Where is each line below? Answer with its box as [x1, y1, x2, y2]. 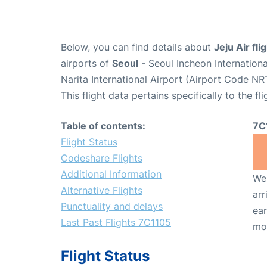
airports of [61, 57, 112, 69]
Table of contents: [61, 119, 145, 132]
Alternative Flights [61, 184, 142, 196]
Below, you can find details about [61, 41, 214, 53]
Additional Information [61, 167, 162, 180]
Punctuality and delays [61, 200, 163, 212]
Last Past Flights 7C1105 [61, 216, 171, 228]
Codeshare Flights [61, 151, 142, 164]
